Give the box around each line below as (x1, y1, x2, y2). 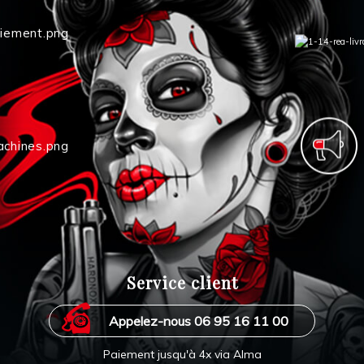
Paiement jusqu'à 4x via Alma (102, 347, 262, 362)
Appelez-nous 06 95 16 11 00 (108, 313, 288, 329)
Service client (126, 271, 238, 293)
